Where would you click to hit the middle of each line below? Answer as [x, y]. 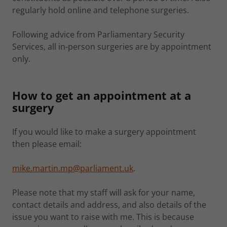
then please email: [47, 144]
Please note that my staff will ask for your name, [104, 193]
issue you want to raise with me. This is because [103, 217]
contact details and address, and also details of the [109, 205]
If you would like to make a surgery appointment [104, 132]
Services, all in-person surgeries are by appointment [112, 47]
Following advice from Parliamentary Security [98, 34]
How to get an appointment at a [102, 95]
